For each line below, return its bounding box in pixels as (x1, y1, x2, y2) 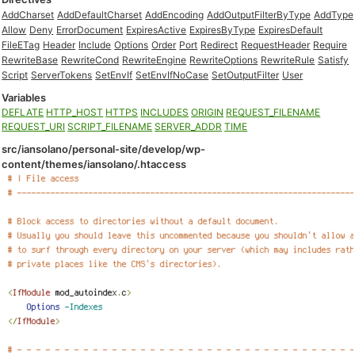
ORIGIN (191, 106, 224, 118)
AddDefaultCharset (57, 9, 143, 21)
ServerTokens (31, 69, 93, 81)
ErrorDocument (56, 24, 124, 36)
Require (313, 39, 348, 51)
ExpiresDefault (258, 24, 323, 36)
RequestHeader (241, 39, 311, 51)
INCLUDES (140, 106, 189, 118)
